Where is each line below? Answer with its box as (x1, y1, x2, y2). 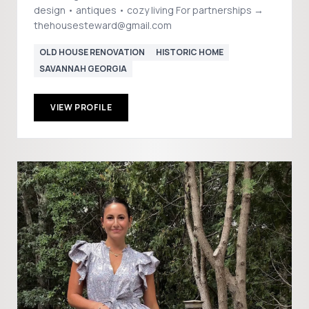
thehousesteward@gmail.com (34, 19, 172, 32)
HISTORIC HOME (156, 46, 223, 58)
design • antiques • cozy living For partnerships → (34, 3, 263, 17)
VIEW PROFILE (50, 101, 112, 113)
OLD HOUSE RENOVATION (39, 46, 145, 58)
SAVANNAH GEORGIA (39, 63, 127, 74)
